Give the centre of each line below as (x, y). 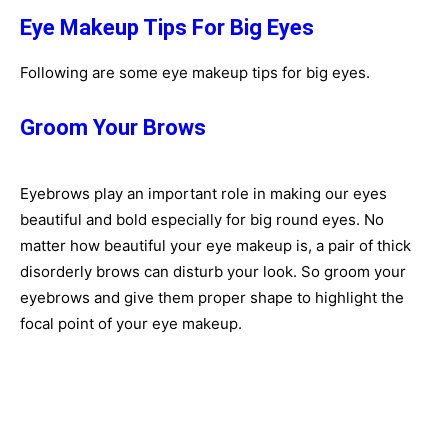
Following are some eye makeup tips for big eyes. (195, 72)
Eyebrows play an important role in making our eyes (203, 193)
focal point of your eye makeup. (131, 323)
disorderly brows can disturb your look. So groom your (213, 271)
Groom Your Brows (113, 127)
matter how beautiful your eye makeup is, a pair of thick (215, 245)
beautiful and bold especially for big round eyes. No (202, 219)
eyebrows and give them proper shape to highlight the (212, 297)
